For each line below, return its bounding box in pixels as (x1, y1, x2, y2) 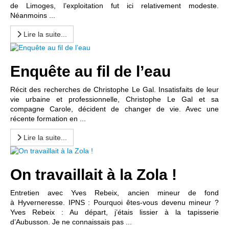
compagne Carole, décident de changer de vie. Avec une (10, 105, 219, 113)
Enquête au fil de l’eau (10, 63, 171, 80)
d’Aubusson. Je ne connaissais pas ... (10, 218, 132, 226)
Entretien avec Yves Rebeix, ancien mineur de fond (10, 189, 219, 197)
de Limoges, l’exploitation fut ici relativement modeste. (10, 2, 219, 10)
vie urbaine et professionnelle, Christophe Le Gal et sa (10, 95, 219, 103)
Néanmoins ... (10, 11, 55, 19)
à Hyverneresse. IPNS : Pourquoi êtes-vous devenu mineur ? (10, 198, 219, 207)
